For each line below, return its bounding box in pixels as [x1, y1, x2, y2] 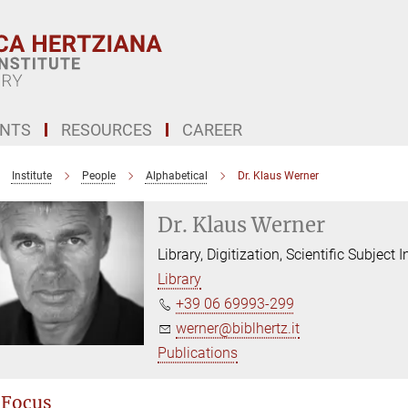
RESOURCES [61, 120, 152, 139]
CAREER [182, 120, 242, 139]
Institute [11, 169, 52, 182]
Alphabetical [145, 169, 208, 182]
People [81, 169, 116, 182]
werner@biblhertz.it [176, 320, 301, 337]
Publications [158, 344, 239, 362]
